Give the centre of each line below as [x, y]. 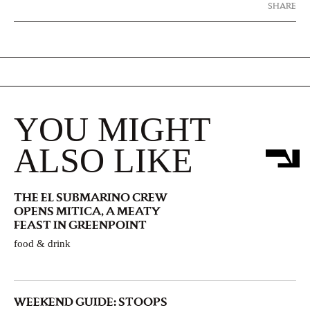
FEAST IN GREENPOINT [80, 225]
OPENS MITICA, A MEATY [87, 211]
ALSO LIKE [103, 161]
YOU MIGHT [112, 130]
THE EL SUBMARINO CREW [91, 197]
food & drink [42, 244]
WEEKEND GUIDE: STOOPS [91, 301]
